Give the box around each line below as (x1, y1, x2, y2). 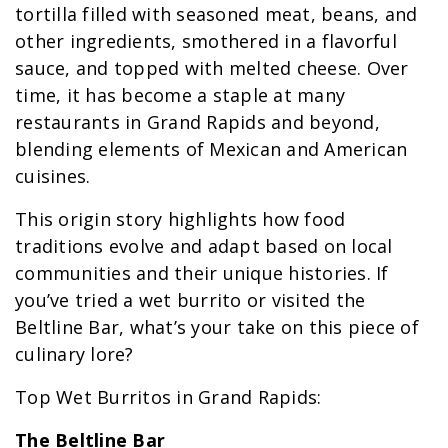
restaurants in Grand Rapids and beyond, (15, 110, 380, 135)
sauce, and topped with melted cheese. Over (15, 56, 409, 81)
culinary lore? (15, 342, 134, 367)
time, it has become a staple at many (15, 83, 345, 108)
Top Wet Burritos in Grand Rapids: (15, 385, 322, 410)
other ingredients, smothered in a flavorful (15, 29, 397, 54)
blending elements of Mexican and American (15, 137, 408, 162)
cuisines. (15, 164, 91, 189)
